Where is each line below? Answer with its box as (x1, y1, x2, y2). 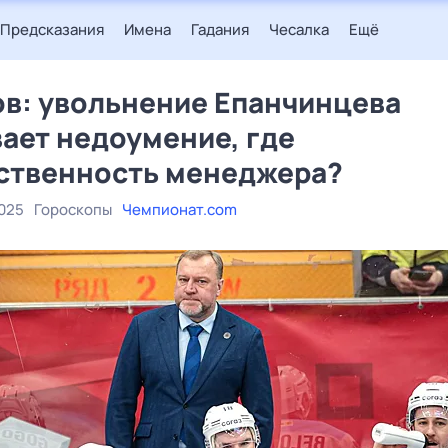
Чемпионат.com (122, 199, 237, 220)
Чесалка (269, 19, 329, 40)
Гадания (191, 19, 249, 40)
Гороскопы (34, 199, 112, 220)
